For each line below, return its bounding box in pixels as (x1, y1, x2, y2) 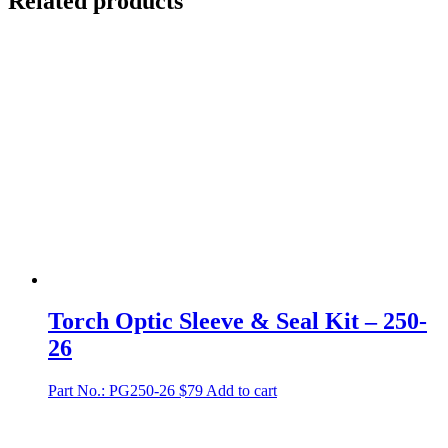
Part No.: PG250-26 (48, 382, 175, 400)
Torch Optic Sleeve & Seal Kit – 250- (48, 308, 427, 335)
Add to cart (206, 382, 277, 400)
